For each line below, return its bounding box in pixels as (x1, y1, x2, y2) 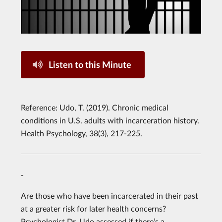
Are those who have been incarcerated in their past (21, 191, 198, 201)
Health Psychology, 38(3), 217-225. (21, 128, 142, 138)
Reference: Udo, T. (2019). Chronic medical (21, 103, 168, 112)
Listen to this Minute (47, 59, 132, 70)
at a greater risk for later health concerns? (21, 204, 166, 214)
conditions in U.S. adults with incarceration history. (21, 115, 199, 125)
